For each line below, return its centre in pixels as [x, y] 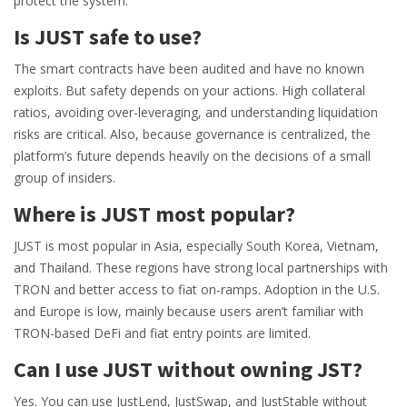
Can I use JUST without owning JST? [188, 370]
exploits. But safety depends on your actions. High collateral [189, 91]
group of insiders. [65, 178]
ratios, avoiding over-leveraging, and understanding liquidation [196, 113]
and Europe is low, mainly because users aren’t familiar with [189, 312]
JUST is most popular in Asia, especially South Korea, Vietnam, [196, 246]
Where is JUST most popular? [154, 214]
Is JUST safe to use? [108, 37]
